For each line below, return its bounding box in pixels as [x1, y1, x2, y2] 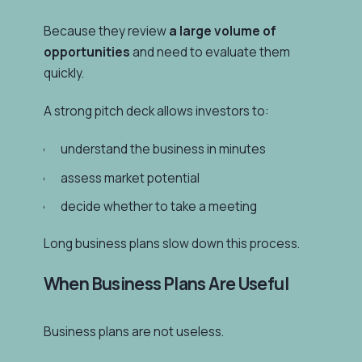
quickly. [43, 64, 84, 82]
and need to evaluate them [129, 43, 290, 61]
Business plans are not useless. [43, 322, 224, 340]
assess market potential [60, 169, 200, 187]
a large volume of [168, 22, 276, 40]
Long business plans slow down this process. [43, 235, 300, 253]
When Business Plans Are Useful [43, 271, 288, 295]
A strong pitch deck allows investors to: [43, 103, 269, 120]
